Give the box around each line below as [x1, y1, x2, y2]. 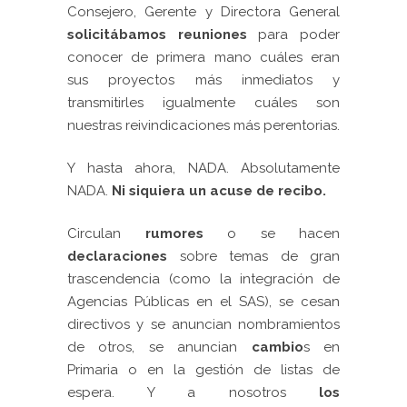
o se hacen [203, 224, 340, 242]
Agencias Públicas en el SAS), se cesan [67, 293, 340, 310]
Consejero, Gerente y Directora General [67, 3, 340, 20]
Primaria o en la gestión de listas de [67, 361, 340, 378]
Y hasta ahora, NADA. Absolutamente [67, 159, 340, 176]
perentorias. [260, 116, 340, 134]
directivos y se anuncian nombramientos [67, 315, 340, 333]
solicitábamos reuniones [67, 25, 259, 43]
